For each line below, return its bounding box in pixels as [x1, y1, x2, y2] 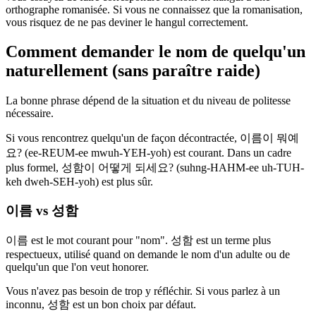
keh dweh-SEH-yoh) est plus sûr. [6, 176, 153, 188]
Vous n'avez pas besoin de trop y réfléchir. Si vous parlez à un [6, 284, 280, 297]
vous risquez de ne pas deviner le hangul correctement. [6, 16, 248, 28]
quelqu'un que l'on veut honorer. [6, 260, 149, 273]
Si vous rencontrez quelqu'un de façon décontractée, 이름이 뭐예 [6, 132, 299, 145]
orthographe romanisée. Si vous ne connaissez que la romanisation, [6, 3, 303, 16]
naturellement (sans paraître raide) [6, 61, 260, 80]
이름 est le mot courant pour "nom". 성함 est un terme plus [6, 233, 271, 246]
